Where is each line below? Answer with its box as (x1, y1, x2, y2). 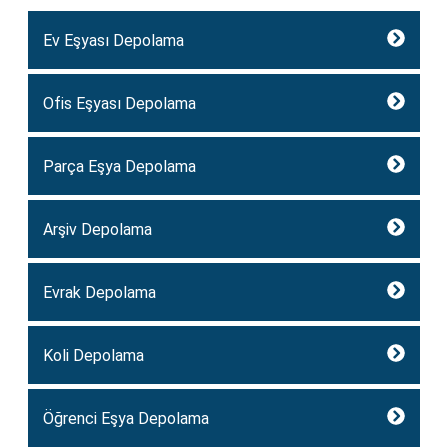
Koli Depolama (43, 346, 144, 366)
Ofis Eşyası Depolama (43, 94, 196, 114)
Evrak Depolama (43, 283, 156, 303)
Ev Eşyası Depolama (43, 31, 184, 51)
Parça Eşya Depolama (43, 157, 196, 177)
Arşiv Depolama (43, 220, 152, 240)
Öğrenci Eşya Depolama (43, 409, 209, 429)
